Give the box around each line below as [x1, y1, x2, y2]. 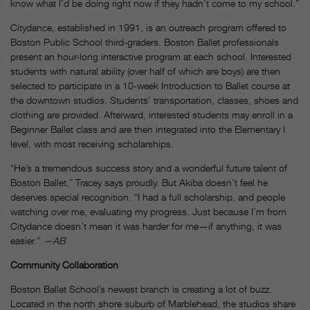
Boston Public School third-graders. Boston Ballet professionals [10, 36, 279, 48]
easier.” [10, 235, 43, 247]
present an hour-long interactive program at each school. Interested [10, 51, 291, 63]
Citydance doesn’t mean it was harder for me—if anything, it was [10, 220, 282, 232]
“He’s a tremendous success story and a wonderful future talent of [10, 162, 287, 174]
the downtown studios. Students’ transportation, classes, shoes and [10, 94, 298, 107]
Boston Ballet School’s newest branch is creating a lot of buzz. [10, 283, 272, 295]
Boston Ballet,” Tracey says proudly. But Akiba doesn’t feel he [10, 176, 268, 189]
